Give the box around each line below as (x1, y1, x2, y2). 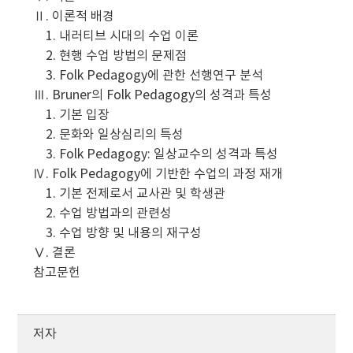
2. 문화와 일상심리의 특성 (33, 128, 184, 143)
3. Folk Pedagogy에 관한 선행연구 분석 (33, 69, 264, 84)
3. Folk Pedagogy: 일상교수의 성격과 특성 (33, 147, 279, 162)
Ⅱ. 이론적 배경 (33, 9, 115, 24)
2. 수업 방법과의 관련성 (33, 206, 173, 221)
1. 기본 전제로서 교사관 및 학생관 (33, 187, 226, 202)
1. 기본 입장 (33, 108, 110, 123)
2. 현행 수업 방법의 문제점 (33, 49, 188, 64)
